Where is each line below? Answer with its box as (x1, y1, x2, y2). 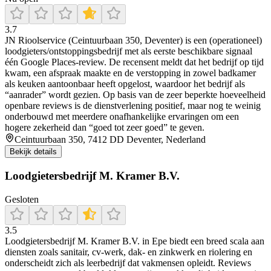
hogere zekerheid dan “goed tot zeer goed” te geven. (5, 122, 204, 133)
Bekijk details (10, 147, 57, 157)
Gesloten (5, 194, 39, 204)
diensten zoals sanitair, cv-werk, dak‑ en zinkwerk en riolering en (5, 246, 252, 257)
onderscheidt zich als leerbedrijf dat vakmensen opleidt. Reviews (5, 257, 251, 268)
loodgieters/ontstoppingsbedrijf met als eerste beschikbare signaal (5, 46, 252, 57)
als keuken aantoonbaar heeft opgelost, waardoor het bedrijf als (5, 79, 245, 90)
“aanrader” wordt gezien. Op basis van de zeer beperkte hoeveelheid (5, 90, 266, 100)
